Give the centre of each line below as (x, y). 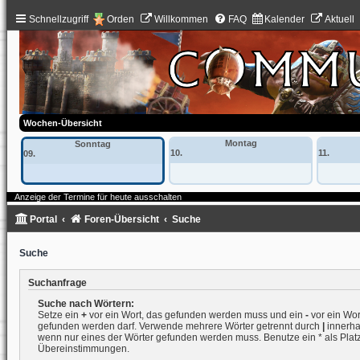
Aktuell (339, 19)
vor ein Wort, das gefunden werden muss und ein (196, 315)
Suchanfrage (57, 283)
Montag (241, 143)
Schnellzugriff (58, 19)
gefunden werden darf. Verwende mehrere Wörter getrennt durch (180, 327)
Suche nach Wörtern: (86, 304)
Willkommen (181, 19)
